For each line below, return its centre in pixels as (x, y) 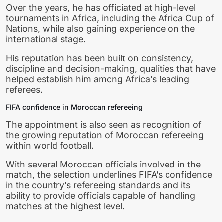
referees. (24, 89)
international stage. (46, 39)
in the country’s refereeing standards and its (98, 185)
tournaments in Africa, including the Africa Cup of (110, 18)
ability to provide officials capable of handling (101, 196)
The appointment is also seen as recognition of (104, 124)
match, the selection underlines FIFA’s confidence (109, 175)
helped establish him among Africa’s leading (98, 79)
